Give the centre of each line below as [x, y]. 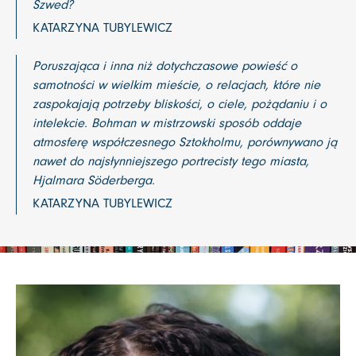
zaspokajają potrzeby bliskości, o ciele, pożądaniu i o [180, 104]
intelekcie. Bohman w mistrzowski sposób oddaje [167, 123]
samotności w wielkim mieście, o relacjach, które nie [176, 85]
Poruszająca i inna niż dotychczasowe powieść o [165, 66]
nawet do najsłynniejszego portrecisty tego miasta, [171, 161]
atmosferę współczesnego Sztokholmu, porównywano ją [185, 142]
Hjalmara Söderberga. [94, 180]
